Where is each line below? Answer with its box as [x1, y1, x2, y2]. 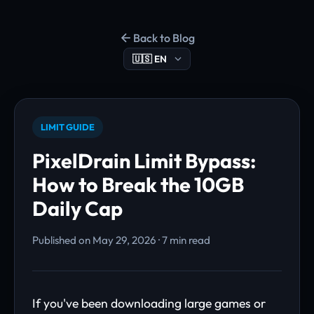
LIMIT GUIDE [41, 121, 95, 132]
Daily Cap [32, 196, 123, 221]
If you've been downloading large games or [32, 295, 266, 311]
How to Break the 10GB [32, 172, 244, 197]
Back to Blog [133, 31, 195, 45]
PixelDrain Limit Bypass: [32, 148, 256, 173]
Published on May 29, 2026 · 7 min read [32, 233, 210, 247]
